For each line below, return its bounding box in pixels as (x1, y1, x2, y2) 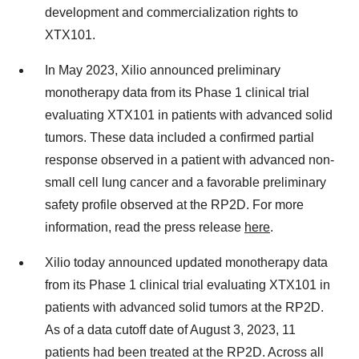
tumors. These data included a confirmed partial (45, 131, 314, 144)
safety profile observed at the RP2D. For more (45, 198, 304, 212)
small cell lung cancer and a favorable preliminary (45, 175, 326, 189)
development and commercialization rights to (45, 6, 298, 19)
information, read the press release (45, 220, 244, 234)
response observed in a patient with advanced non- (45, 153, 334, 167)
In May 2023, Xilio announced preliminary (45, 63, 280, 77)
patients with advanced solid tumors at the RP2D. (45, 301, 324, 314)
